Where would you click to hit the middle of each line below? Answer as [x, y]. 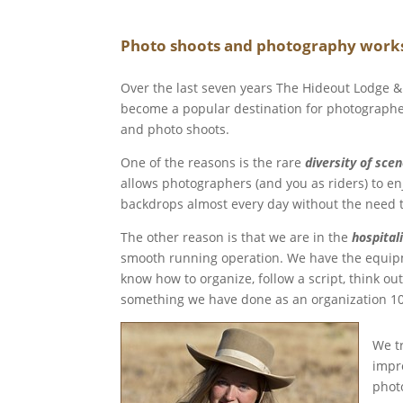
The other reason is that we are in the [237, 237]
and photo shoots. [175, 129]
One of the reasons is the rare [213, 162]
